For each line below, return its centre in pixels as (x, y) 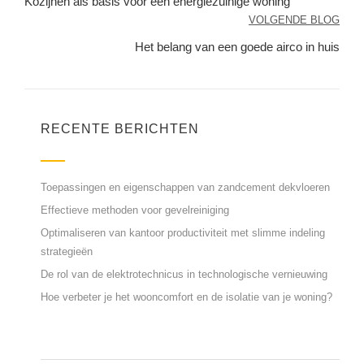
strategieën (67, 252)
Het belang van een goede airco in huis (237, 47)
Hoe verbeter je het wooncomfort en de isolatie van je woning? (186, 297)
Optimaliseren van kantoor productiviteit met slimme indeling (183, 233)
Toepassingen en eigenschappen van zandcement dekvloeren (185, 188)
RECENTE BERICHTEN (120, 129)
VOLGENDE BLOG (294, 20)
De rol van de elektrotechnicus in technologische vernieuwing (184, 275)
